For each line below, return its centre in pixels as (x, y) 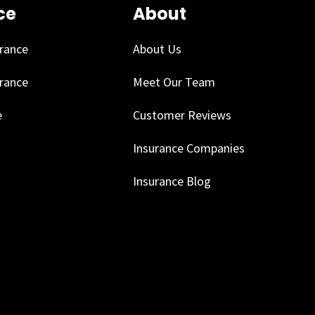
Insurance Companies (189, 148)
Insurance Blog (172, 181)
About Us (157, 49)
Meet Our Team (174, 82)
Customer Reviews (182, 115)
